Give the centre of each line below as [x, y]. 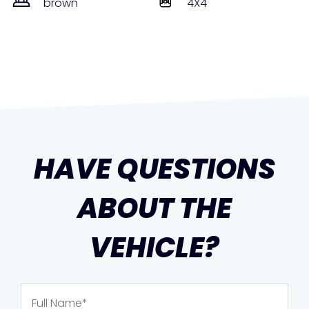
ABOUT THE [154, 209]
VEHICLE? [154, 248]
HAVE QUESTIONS [154, 169]
